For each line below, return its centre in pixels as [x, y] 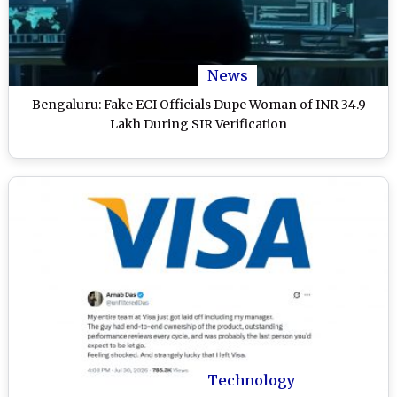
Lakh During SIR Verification [198, 125]
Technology [251, 381]
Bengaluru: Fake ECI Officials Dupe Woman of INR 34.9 [198, 105]
